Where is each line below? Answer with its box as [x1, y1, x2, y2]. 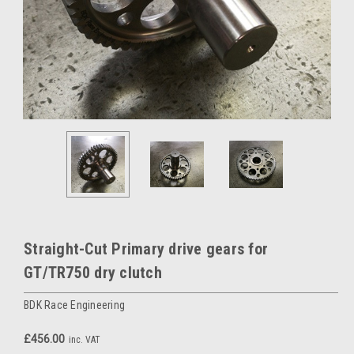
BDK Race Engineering [24, 299, 125, 312]
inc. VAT [69, 334, 100, 346]
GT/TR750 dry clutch [24, 263, 162, 283]
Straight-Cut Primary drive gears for [24, 239, 268, 259]
